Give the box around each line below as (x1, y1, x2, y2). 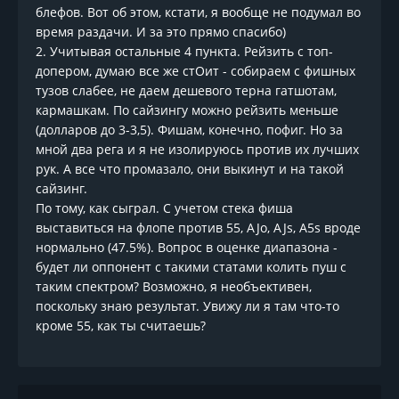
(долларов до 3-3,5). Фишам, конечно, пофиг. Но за (36, 121, 343, 139)
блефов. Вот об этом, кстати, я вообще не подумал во (36, 4, 361, 21)
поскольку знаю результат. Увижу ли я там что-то (36, 297, 339, 315)
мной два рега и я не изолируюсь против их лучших (36, 141, 359, 159)
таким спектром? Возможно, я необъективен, (36, 278, 312, 296)
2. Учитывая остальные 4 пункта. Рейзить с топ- (36, 43, 333, 61)
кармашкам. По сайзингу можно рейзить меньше (36, 102, 338, 119)
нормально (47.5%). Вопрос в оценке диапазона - (36, 239, 338, 256)
